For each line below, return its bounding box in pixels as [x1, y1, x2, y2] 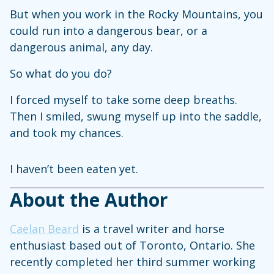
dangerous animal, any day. [10, 40, 156, 55]
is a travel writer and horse [79, 221, 224, 237]
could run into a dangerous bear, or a [10, 23, 207, 39]
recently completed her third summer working [10, 254, 256, 270]
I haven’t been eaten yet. [10, 161, 141, 177]
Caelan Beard [10, 221, 79, 237]
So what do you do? [10, 66, 115, 81]
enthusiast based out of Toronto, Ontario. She [10, 238, 255, 253]
